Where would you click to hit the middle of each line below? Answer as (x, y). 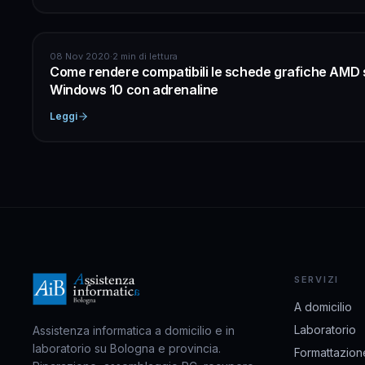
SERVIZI (317, 279)
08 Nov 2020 (80, 56)
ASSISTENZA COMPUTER (108, 52)
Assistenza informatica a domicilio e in (134, 330)
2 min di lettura (145, 56)
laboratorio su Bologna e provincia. (127, 348)
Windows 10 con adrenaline (134, 89)
